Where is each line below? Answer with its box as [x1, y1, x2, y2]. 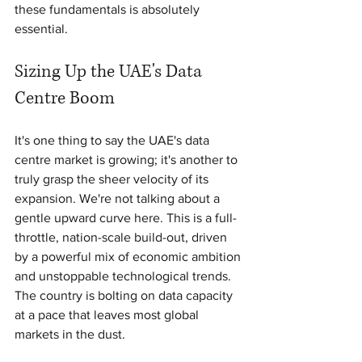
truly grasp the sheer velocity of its [15, 171, 212, 186]
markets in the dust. [15, 326, 125, 341]
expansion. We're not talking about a [15, 191, 223, 205]
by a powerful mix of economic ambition [15, 249, 244, 263]
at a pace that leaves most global [15, 307, 202, 322]
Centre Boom [15, 86, 115, 110]
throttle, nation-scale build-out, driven [15, 229, 230, 244]
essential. [15, 21, 68, 36]
